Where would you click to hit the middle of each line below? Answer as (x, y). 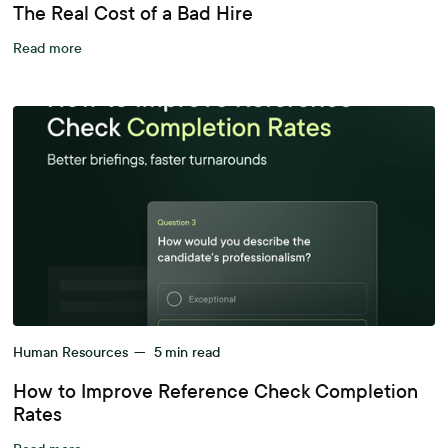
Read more (48, 48)
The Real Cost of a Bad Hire (133, 13)
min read (193, 352)
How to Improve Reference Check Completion (216, 391)
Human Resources (71, 352)
